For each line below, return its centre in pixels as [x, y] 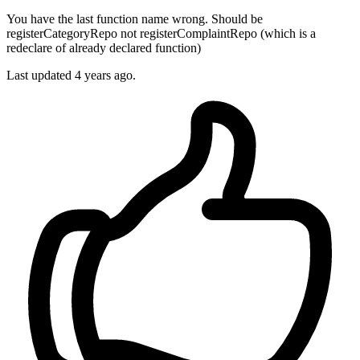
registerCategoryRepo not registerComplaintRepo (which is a [161, 34]
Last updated [41, 76]
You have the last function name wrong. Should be [135, 19]
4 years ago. [105, 76]
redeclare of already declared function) [104, 48]
